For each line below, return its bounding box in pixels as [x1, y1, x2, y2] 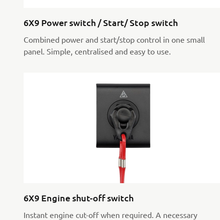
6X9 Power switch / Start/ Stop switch [24, 16, 178, 28]
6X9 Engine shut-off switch [24, 192, 134, 203]
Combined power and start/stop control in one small [24, 34, 205, 44]
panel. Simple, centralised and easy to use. [24, 46, 171, 56]
